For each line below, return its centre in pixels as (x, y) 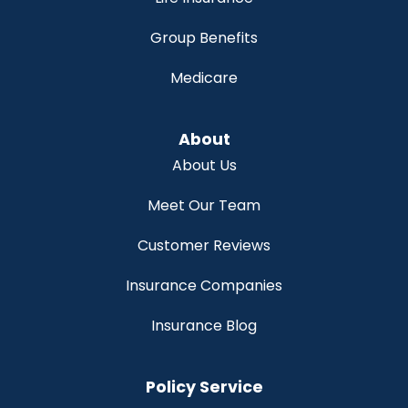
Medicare (204, 77)
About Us (204, 165)
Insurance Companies (204, 285)
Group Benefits (204, 37)
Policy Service (204, 387)
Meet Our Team (204, 205)
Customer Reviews (204, 245)
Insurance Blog (204, 325)
